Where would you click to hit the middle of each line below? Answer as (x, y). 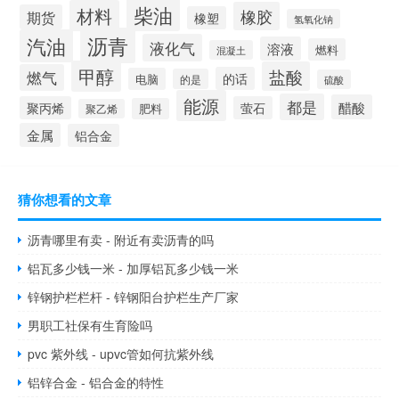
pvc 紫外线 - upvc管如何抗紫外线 (121, 354)
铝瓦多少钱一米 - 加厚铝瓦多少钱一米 (134, 269)
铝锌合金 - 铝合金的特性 (96, 383)
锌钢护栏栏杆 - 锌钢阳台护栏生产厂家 (134, 297)
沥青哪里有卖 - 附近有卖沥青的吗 (121, 240)
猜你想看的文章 (65, 200)
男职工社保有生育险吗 (90, 326)
